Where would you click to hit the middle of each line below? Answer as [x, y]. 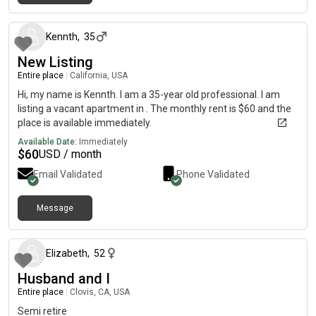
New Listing [55, 62]
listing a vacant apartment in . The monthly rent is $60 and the [154, 109]
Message [55, 208]
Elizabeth [67, 253]
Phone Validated [213, 174]
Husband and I [64, 279]
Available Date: [47, 142]
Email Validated [68, 174]
